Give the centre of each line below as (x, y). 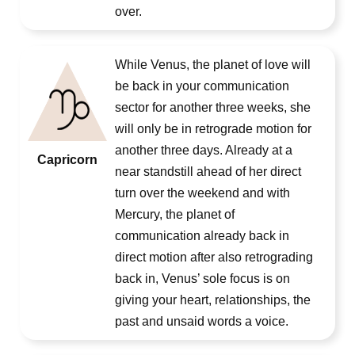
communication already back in (202, 236)
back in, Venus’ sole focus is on (202, 279)
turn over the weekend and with (202, 193)
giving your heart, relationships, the (213, 300)
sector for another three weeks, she (213, 107)
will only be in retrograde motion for (213, 129)
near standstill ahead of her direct (208, 172)
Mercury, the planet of (175, 214)
